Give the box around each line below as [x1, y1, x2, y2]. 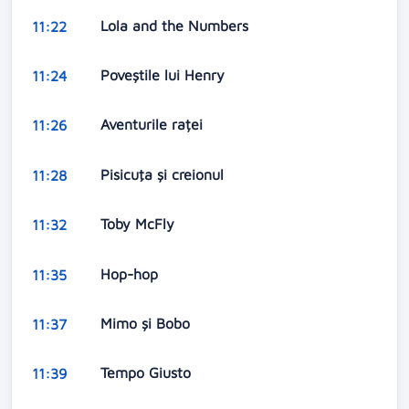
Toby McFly [100, 215, 179, 233]
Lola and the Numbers [100, 16, 253, 34]
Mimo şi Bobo [100, 314, 194, 331]
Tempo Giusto [100, 364, 195, 382]
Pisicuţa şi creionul [100, 165, 228, 183]
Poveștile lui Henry [100, 67, 229, 84]
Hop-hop [100, 265, 163, 282]
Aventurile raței [100, 116, 207, 133]
